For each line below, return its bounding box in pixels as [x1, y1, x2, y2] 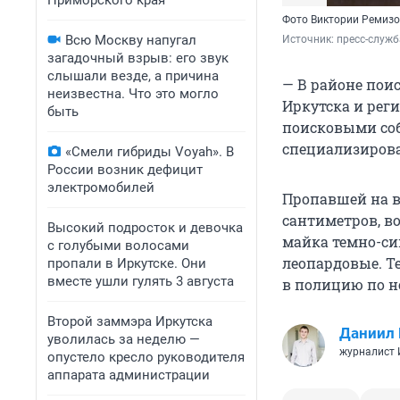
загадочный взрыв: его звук [47, 50, 229, 66]
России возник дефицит [47, 162, 203, 178]
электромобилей [47, 179, 154, 196]
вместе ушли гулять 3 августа [47, 273, 234, 289]
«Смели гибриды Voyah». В [65, 144, 234, 160]
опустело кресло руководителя [47, 349, 245, 365]
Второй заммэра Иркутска [47, 313, 212, 329]
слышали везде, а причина [47, 68, 219, 84]
